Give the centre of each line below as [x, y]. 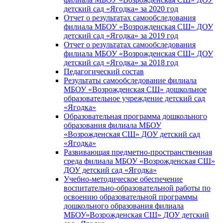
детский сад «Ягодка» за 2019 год [121, 36]
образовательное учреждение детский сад [134, 99]
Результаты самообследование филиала [130, 81]
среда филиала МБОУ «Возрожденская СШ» [139, 161]
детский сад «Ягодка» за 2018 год [121, 63]
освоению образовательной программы [131, 197]
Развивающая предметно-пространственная [138, 152]
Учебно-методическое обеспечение [123, 179]
